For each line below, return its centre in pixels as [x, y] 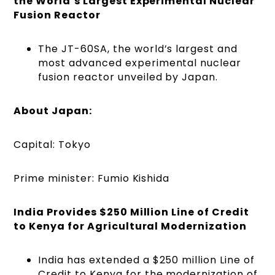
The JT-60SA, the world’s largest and [138, 48]
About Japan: [53, 110]
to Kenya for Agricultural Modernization [130, 226]
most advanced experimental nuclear [140, 63]
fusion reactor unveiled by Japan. [128, 77]
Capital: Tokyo [52, 144]
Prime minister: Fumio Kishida [92, 178]
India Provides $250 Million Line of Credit [131, 212]
